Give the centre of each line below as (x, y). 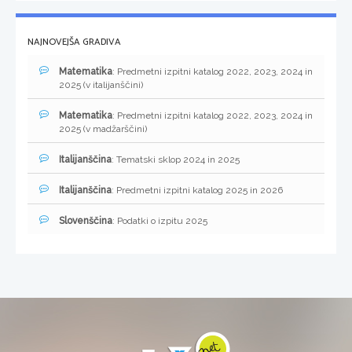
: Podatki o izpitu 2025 (160, 221)
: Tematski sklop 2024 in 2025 (176, 160)
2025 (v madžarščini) (103, 129)
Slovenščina (86, 221)
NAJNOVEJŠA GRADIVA (74, 42)
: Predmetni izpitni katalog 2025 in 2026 (197, 191)
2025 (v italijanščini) (101, 85)
